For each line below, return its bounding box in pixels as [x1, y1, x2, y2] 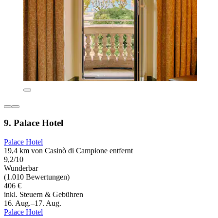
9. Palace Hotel [4, 118, 63, 128]
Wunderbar [4, 163, 38, 172]
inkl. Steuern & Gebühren [4, 190, 83, 199]
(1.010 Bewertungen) [4, 172, 70, 181]
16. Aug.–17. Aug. [4, 199, 61, 207]
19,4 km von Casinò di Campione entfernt [4, 146, 133, 155]
